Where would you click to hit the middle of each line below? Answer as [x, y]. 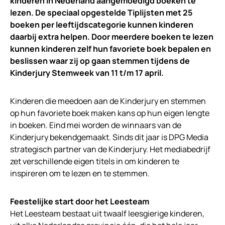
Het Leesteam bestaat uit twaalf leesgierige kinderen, [107, 214]
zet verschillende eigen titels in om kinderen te [95, 161]
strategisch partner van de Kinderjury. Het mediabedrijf [110, 149]
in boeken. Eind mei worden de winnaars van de [96, 125]
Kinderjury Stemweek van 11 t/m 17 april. [87, 73]
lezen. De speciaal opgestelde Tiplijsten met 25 [101, 13]
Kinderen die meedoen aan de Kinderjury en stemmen [108, 101]
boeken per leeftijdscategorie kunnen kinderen [102, 25]
